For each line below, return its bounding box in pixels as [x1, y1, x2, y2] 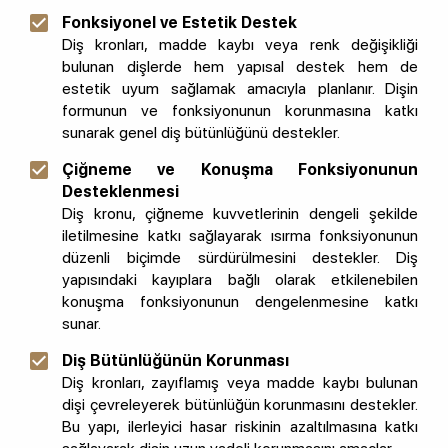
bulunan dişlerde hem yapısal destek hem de [62, 57, 418, 77]
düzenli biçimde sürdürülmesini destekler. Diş [62, 248, 418, 268]
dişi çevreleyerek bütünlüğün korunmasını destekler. [62, 395, 418, 415]
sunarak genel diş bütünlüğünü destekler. [62, 123, 340, 143]
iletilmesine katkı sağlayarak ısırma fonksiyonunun [62, 226, 418, 246]
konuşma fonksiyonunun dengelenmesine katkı [62, 292, 418, 312]
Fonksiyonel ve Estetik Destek [62, 13, 297, 33]
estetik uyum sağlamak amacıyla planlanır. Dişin [62, 79, 418, 99]
